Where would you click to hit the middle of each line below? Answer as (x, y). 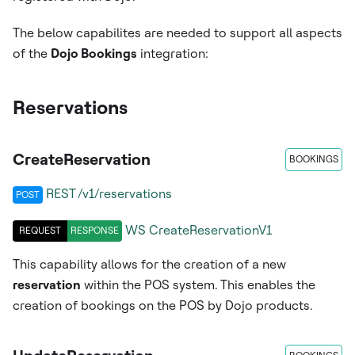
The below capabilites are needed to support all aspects (177, 32)
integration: (173, 53)
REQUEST (40, 230)
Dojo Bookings (94, 53)
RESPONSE (95, 230)
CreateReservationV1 (210, 231)
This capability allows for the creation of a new (149, 264)
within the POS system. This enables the (198, 284)
